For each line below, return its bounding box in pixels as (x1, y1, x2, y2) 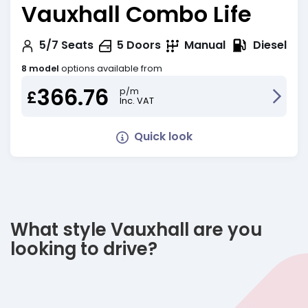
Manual (184, 36, 225, 53)
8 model (21, 63, 59, 75)
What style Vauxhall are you (10, 217, 262, 243)
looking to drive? (10, 236, 157, 262)
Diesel (253, 36, 287, 53)
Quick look (133, 129, 192, 145)
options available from (61, 63, 162, 75)
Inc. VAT (120, 95, 154, 107)
